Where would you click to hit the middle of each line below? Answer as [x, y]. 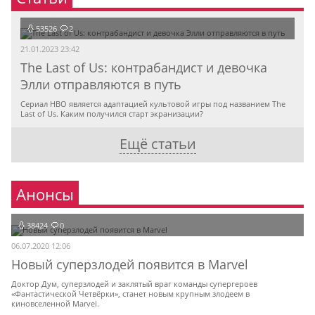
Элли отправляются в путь [101, 84]
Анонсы [45, 194]
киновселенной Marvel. [55, 304]
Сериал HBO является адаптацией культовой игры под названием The [153, 104]
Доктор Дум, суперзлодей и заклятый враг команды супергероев [134, 284]
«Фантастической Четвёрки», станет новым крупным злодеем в [130, 294]
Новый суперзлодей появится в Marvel [130, 264]
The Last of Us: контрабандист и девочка [144, 67]
